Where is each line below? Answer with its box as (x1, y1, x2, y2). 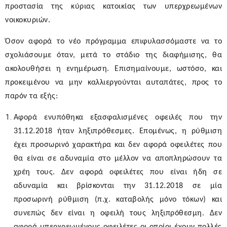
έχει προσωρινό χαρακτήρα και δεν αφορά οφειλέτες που (13, 141, 222, 149)
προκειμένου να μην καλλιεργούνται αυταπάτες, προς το (5, 79, 222, 87)
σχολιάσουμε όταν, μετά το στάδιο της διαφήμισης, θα (5, 51, 222, 60)
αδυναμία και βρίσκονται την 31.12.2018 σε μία (13, 182, 222, 191)
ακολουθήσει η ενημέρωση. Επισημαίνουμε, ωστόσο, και (5, 65, 222, 73)
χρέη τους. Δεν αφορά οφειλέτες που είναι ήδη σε (13, 168, 222, 177)
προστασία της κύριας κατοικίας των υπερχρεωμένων (5, 3, 222, 11)
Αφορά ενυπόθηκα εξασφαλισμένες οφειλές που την (13, 113, 222, 122)
